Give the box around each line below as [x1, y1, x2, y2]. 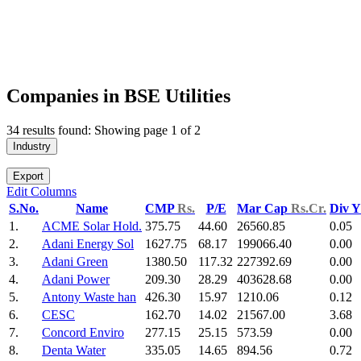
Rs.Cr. [291, 201, 326, 216]
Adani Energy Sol [42, 237, 134, 251]
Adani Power [42, 272, 110, 287]
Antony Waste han [42, 290, 136, 305]
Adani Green [42, 255, 108, 269]
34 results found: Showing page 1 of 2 [6, 123, 201, 138]
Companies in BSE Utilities [6, 85, 230, 107]
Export [13, 170, 44, 183]
